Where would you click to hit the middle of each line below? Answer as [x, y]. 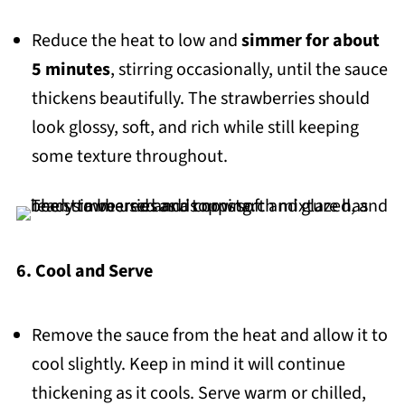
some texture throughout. [129, 156]
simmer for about [310, 40]
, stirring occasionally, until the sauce [249, 69]
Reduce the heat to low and [136, 40]
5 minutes [71, 69]
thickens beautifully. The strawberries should [200, 98]
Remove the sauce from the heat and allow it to [209, 335]
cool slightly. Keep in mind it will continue [188, 364]
